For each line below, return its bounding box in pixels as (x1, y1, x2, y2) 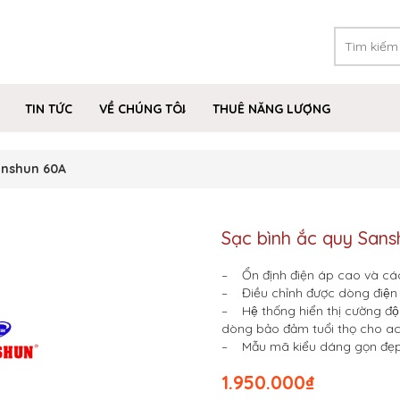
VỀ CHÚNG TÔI (99, 101, 186, 117)
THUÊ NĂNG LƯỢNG (212, 101, 330, 117)
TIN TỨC (25, 101, 72, 117)
